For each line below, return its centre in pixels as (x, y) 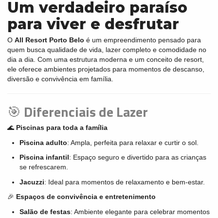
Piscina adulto (43, 142)
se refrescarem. (44, 167)
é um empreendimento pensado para (143, 40)
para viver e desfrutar (93, 24)
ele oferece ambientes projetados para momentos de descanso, (106, 69)
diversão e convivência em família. (60, 79)
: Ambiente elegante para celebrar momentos (140, 211)
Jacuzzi (32, 182)
